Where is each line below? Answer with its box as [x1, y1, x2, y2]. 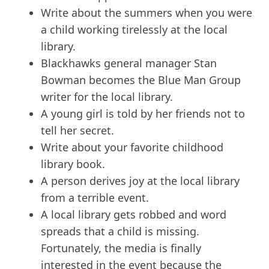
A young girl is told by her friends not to [41, 106, 245, 121]
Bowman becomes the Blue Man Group [41, 73, 241, 88]
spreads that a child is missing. [41, 224, 199, 239]
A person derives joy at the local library [41, 174, 240, 189]
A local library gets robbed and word [41, 207, 226, 222]
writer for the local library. [41, 89, 173, 104]
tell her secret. [41, 123, 114, 138]
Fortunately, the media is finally [41, 241, 201, 256]
